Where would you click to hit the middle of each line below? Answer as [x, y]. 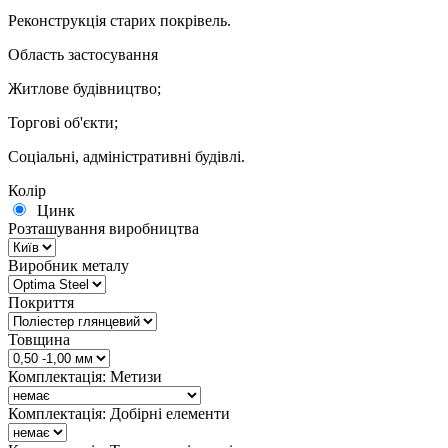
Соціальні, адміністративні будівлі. [126, 157]
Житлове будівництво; [84, 89]
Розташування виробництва [103, 229]
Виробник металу [68, 266]
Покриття [41, 303]
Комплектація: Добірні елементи [119, 414]
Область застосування [83, 55]
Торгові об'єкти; [63, 123]
